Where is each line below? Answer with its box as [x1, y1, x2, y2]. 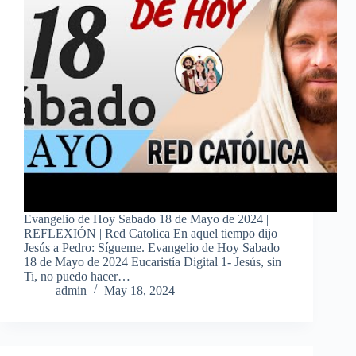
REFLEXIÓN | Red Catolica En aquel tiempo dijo [24, 226, 277, 241]
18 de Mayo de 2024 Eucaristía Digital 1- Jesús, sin [24, 255, 281, 269]
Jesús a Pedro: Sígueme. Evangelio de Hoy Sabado [24, 241, 280, 255]
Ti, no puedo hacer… [24, 269, 130, 284]
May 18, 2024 [104, 284, 175, 298]
